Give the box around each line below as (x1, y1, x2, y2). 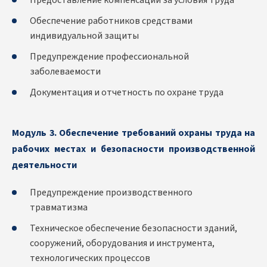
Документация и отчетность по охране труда (30, 86, 223, 100)
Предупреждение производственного (30, 186, 193, 200)
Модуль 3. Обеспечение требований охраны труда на (12, 126, 255, 140)
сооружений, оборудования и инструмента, (30, 237, 215, 250)
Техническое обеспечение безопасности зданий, (30, 222, 237, 235)
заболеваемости (30, 65, 101, 79)
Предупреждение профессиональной (30, 50, 189, 64)
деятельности (12, 159, 77, 172)
